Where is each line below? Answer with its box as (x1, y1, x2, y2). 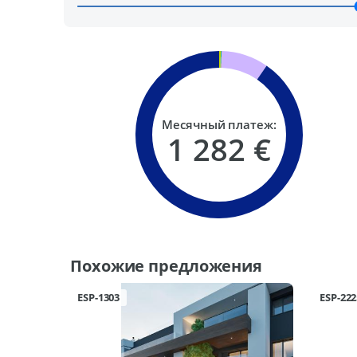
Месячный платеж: (162, 116, 277, 132)
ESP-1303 (77, 290, 120, 304)
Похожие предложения (70, 255, 263, 277)
